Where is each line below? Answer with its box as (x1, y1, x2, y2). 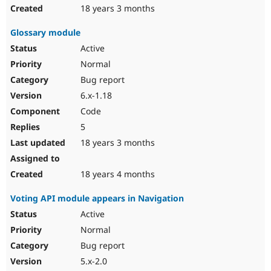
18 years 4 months (78, 168, 155, 180)
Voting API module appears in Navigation (10, 192, 184, 204)
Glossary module (10, 27, 80, 39)
